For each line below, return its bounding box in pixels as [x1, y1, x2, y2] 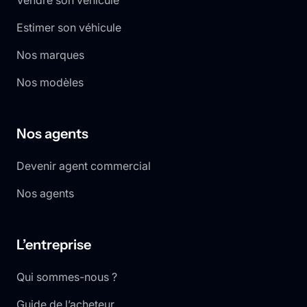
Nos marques [16, 48, 84, 62]
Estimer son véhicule [16, 21, 121, 35]
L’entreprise [16, 236, 91, 254]
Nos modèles [16, 75, 84, 90]
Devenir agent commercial [16, 159, 151, 173]
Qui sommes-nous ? [16, 270, 117, 284]
